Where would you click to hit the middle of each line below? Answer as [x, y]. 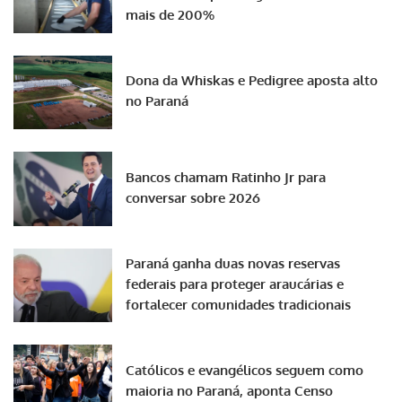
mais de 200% [170, 15]
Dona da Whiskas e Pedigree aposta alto [252, 81]
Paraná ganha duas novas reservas [233, 263]
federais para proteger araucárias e [235, 284]
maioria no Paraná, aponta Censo [229, 390]
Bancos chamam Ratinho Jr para [226, 177]
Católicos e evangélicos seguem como [245, 370]
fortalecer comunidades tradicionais [238, 304]
